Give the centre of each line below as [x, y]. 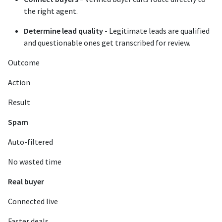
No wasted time [35, 162]
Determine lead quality [63, 31]
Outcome [24, 63]
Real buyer [26, 182]
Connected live [33, 201]
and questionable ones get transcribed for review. [107, 43]
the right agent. [51, 11]
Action [19, 83]
